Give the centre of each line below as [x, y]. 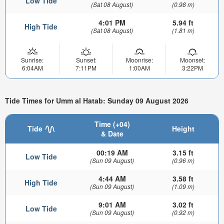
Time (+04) [112, 124]
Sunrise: [32, 60]
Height [183, 128]
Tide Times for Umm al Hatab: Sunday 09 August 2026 [97, 101]
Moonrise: [139, 60]
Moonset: [192, 60]
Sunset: [86, 60]
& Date [112, 133]
